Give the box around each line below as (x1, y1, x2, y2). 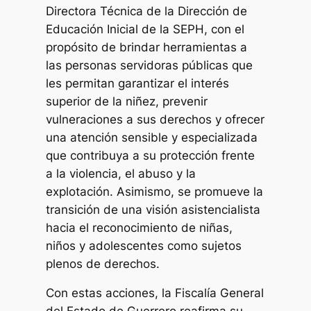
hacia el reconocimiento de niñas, (46, 221, 233, 235)
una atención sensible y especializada (46, 131, 258, 145)
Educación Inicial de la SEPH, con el (46, 22, 245, 37)
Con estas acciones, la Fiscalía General (46, 286, 264, 301)
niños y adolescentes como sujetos (46, 239, 242, 253)
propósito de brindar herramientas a (46, 40, 248, 55)
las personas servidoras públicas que (46, 58, 253, 73)
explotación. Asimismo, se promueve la (46, 185, 264, 199)
